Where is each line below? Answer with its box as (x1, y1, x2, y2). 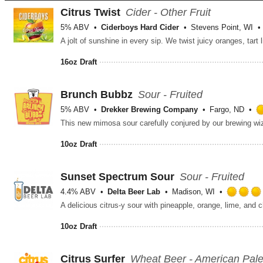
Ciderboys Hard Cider (101, 23, 179, 32)
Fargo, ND (210, 105, 244, 114)
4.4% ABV (60, 187, 96, 196)
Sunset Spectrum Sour (60, 171, 174, 183)
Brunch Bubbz (60, 89, 133, 100)
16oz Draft (60, 58, 97, 66)
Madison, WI (172, 187, 215, 196)
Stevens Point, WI (191, 23, 253, 32)
